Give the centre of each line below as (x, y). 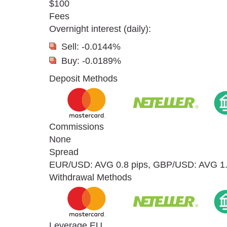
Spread (64, 152)
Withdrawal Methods (90, 177)
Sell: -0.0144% (91, 46)
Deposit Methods (83, 78)
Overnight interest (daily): (100, 29)
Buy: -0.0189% (91, 61)
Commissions (77, 126)
